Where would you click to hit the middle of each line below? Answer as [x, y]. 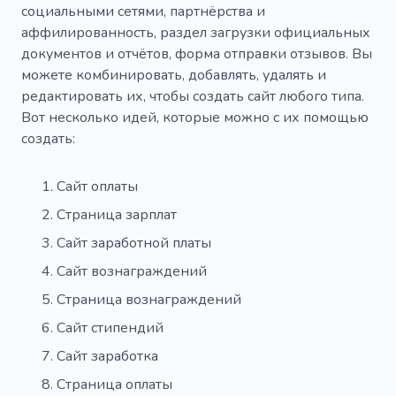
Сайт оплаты [97, 186]
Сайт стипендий [110, 327]
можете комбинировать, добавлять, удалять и [174, 75]
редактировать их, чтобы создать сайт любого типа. [193, 96]
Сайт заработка [107, 356]
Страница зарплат [117, 214]
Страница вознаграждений [149, 299]
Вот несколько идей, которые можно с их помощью [195, 117]
